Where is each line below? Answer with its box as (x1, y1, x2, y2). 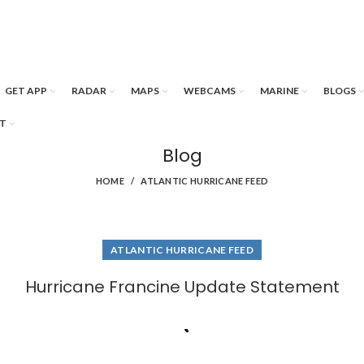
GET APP (5, 84, 47, 97)
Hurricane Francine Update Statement (24, 275, 340, 298)
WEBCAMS (184, 84, 236, 97)
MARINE (260, 84, 299, 97)
